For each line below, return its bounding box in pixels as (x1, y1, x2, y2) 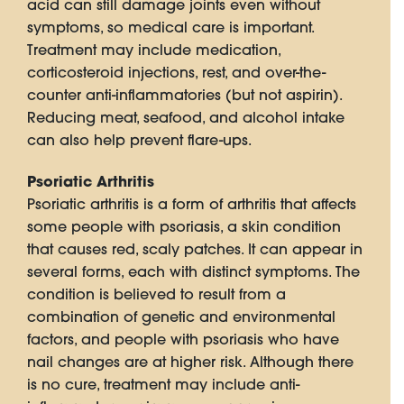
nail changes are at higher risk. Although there (27, 353, 353, 372)
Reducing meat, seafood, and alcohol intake (27, 108, 344, 127)
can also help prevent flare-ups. (27, 131, 252, 150)
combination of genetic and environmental (27, 308, 335, 326)
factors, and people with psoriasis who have (27, 330, 339, 349)
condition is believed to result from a (27, 285, 286, 304)
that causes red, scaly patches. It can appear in (27, 240, 363, 259)
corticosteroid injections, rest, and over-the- (27, 63, 326, 82)
